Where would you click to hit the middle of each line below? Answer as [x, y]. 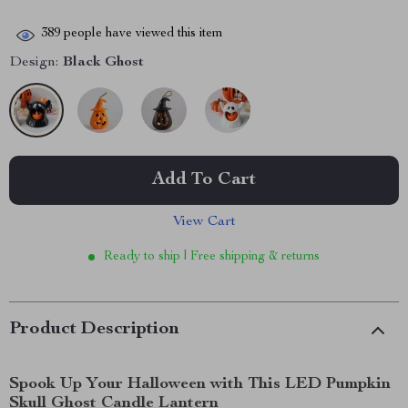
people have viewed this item [142, 34]
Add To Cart [204, 180]
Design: [34, 63]
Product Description [94, 330]
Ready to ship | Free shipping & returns [212, 257]
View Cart [204, 222]
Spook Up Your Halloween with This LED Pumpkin [200, 384]
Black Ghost [103, 63]
